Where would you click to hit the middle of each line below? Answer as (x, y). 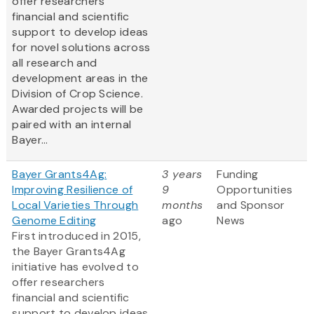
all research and (55, 63)
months (183, 205)
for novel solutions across (81, 48)
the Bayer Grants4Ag (69, 252)
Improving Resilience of (73, 190)
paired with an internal (72, 125)
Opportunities (255, 190)
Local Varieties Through (75, 205)
